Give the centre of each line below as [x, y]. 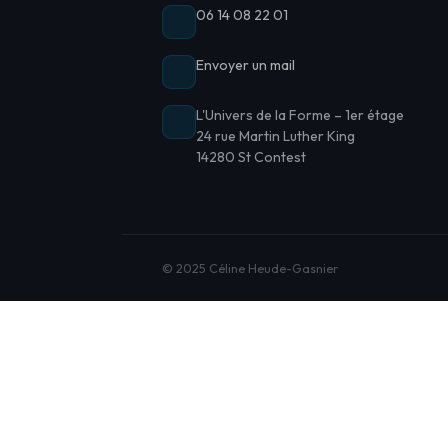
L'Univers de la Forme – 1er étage [300, 115]
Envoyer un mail [245, 65]
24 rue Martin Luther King [275, 136]
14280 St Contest [251, 157]
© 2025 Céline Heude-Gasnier [250, 268]
